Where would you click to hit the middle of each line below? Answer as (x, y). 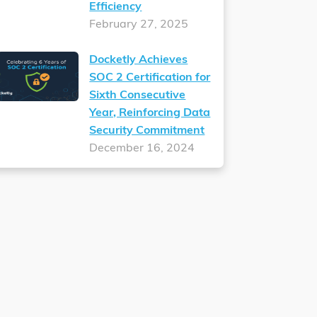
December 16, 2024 (142, 149)
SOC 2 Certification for (150, 78)
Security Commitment (147, 131)
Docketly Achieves (139, 60)
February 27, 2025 (139, 25)
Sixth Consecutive (138, 96)
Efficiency (116, 7)
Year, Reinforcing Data (150, 114)
